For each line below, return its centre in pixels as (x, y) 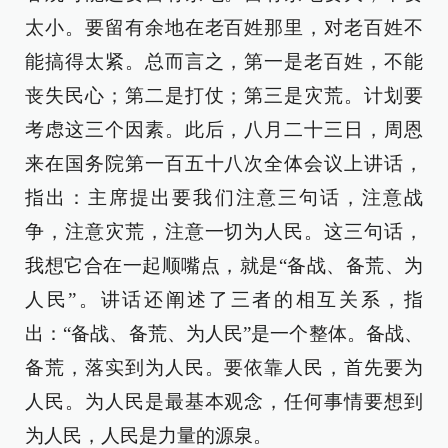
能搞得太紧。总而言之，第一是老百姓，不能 (224, 61)
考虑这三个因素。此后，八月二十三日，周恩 (224, 129)
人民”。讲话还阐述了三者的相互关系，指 (224, 299)
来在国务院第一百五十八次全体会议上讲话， (224, 163)
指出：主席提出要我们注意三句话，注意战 (224, 197)
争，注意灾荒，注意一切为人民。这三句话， (224, 231)
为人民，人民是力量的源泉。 (148, 435)
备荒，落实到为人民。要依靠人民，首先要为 (224, 367)
